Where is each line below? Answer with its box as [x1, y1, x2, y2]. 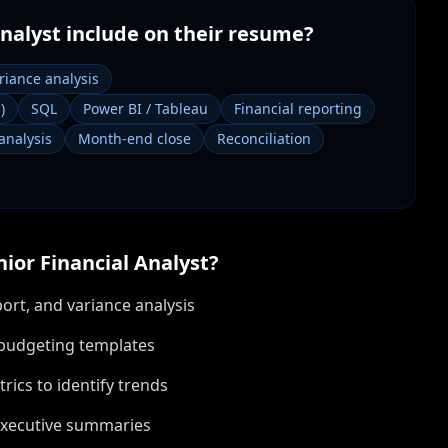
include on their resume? [61, 20, 314, 47]
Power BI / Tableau [83, 99, 208, 118]
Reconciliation [217, 129, 311, 148]
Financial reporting [234, 99, 362, 118]
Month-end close [78, 129, 191, 148]
